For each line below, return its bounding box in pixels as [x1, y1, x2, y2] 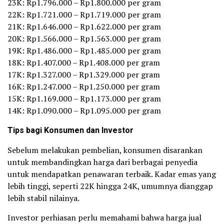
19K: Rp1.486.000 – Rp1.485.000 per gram [7, 44, 161, 56]
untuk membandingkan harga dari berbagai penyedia [7, 156, 197, 167]
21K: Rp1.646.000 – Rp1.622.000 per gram [7, 20, 161, 32]
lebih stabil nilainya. [7, 192, 79, 203]
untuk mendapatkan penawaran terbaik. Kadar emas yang [7, 168, 216, 179]
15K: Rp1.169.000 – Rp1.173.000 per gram [7, 92, 161, 104]
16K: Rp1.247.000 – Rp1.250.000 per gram [7, 80, 160, 92]
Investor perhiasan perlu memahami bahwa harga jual [7, 211, 201, 223]
